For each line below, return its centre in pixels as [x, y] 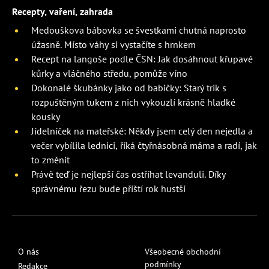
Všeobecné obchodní [183, 252]
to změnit [50, 160]
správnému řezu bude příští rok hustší [108, 189]
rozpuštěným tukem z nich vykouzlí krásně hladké [133, 102]
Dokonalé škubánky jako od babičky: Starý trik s [129, 88]
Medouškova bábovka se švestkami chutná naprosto [139, 30]
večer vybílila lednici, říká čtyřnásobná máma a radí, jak [144, 146]
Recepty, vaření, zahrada [62, 12]
